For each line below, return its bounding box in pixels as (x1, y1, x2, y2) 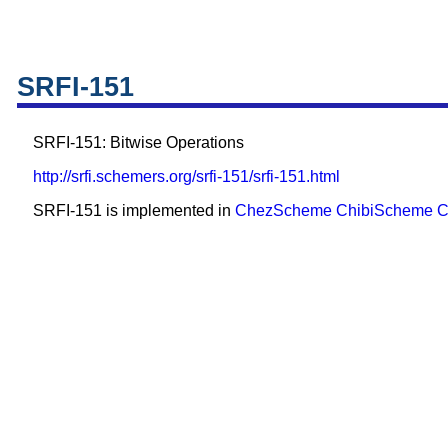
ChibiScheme (336, 202, 433, 220)
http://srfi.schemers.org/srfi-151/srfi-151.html (33, 168, 340, 186)
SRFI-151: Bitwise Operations (33, 134, 244, 152)
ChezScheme (235, 202, 332, 220)
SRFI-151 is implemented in (33, 202, 235, 220)
